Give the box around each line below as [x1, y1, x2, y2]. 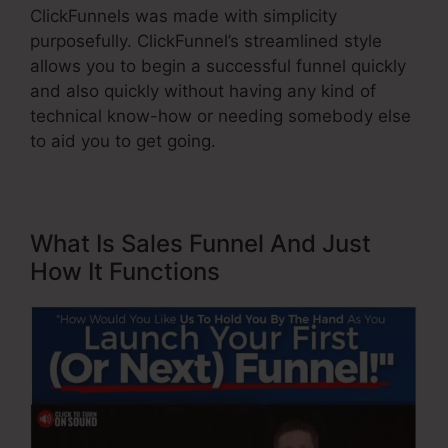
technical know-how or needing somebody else [30, 106, 411, 127]
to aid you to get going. [30, 131, 216, 152]
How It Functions [30, 257, 220, 287]
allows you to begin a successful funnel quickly [30, 56, 406, 77]
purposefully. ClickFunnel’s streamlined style [30, 31, 382, 52]
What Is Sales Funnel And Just [30, 229, 371, 259]
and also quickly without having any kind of [30, 81, 376, 102]
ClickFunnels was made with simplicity [30, 6, 337, 27]
